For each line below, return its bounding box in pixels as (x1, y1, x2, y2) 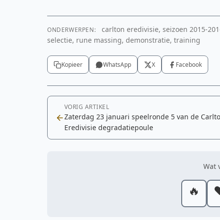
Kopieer (61, 60, 82, 69)
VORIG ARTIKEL (64, 103, 110, 111)
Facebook (176, 60, 202, 69)
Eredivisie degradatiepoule (64, 123, 153, 132)
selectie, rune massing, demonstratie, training (47, 35, 200, 45)
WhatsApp (103, 60, 131, 69)
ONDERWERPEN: (47, 26, 96, 34)
